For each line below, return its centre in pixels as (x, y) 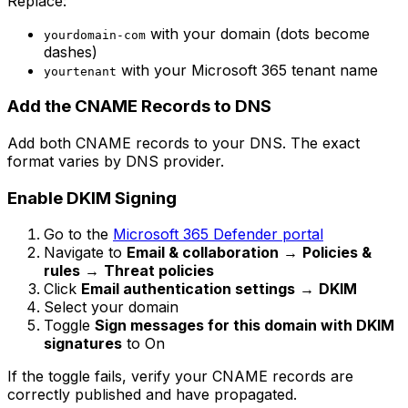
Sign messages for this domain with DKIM (245, 326)
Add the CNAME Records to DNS (139, 107)
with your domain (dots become (258, 33)
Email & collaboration (203, 253)
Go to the (78, 235)
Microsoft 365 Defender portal (218, 235)
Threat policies (159, 271)
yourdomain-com (95, 35)
